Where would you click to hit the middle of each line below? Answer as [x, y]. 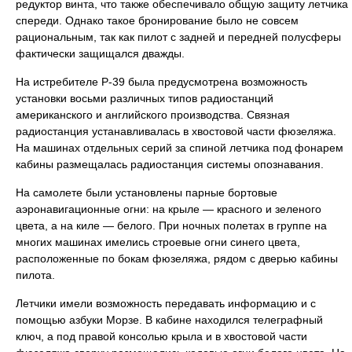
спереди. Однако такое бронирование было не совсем [157, 20]
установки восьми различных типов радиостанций [145, 98]
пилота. [35, 275]
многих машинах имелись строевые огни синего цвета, [158, 242]
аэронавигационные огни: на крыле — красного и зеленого [169, 209]
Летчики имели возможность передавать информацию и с [166, 303]
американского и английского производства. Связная [153, 115]
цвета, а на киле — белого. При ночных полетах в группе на [171, 225]
